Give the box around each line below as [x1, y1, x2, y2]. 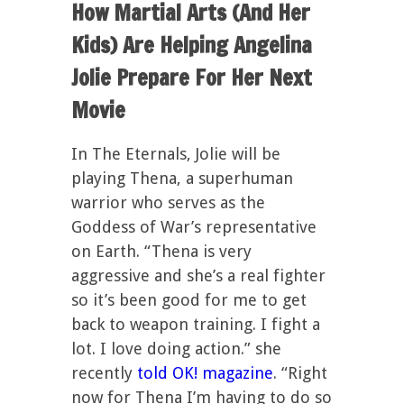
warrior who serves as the [71, 193, 265, 212]
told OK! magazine [137, 363, 273, 382]
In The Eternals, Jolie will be [71, 144, 280, 163]
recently [71, 363, 137, 382]
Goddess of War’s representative [71, 217, 317, 236]
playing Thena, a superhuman [71, 169, 293, 188]
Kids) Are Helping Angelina [71, 30, 312, 60]
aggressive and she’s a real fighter [71, 266, 326, 285]
